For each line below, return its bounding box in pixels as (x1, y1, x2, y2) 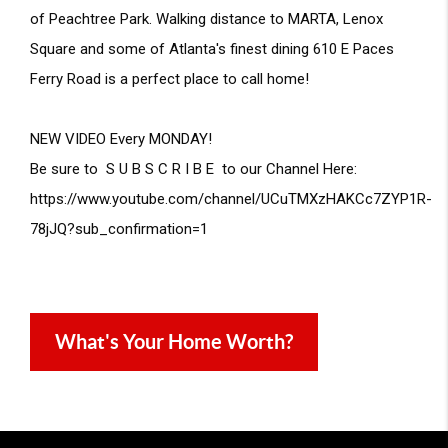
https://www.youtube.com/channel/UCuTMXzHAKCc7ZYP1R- (30, 190, 432, 208)
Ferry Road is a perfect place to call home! (30, 70, 313, 88)
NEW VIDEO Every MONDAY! (30, 130, 212, 148)
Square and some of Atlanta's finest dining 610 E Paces (30, 40, 394, 58)
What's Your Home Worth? (55, 330, 293, 353)
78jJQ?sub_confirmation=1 (30, 220, 208, 238)
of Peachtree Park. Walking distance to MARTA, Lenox (30, 10, 383, 28)
